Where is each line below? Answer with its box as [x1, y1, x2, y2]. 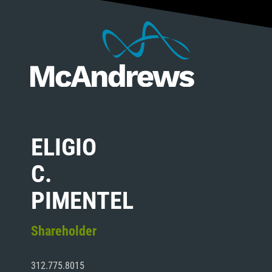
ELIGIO [31, 133, 97, 161]
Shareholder [31, 223, 97, 239]
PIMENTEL [31, 186, 134, 215]
